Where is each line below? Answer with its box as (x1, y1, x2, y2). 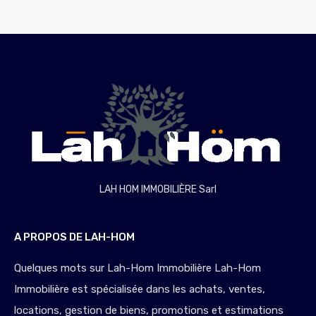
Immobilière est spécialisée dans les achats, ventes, (14, 283, 265, 296)
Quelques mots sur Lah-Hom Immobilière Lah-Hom (14, 262, 261, 274)
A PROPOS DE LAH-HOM (14, 231, 135, 243)
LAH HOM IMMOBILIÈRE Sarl (99, 183, 217, 195)
